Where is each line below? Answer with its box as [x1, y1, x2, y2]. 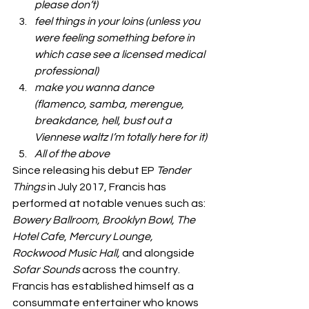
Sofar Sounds [12, 264, 82, 275]
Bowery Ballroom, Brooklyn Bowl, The [12, 215, 197, 226]
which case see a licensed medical [34, 49, 207, 60]
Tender [154, 165, 193, 176]
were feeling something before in [34, 32, 197, 43]
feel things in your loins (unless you [34, 16, 202, 27]
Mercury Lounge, [69, 231, 155, 242]
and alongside [120, 248, 197, 259]
